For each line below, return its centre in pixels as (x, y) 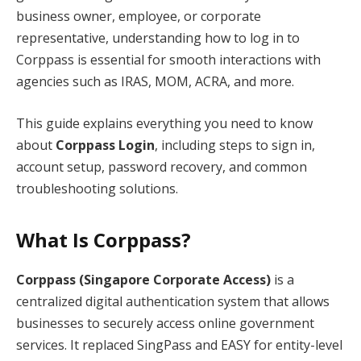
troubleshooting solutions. (97, 188)
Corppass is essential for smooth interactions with (168, 59)
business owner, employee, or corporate (139, 16)
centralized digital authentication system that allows (173, 301)
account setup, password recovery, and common (162, 166)
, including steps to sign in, (235, 145)
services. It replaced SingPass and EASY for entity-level (179, 344)
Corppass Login (105, 145)
